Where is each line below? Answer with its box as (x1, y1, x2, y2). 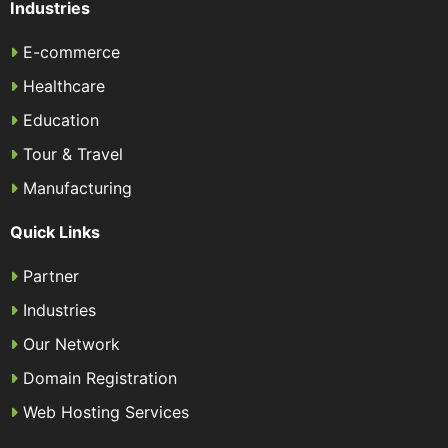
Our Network (23, 334, 120, 354)
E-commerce (23, 42, 120, 62)
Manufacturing (23, 178, 132, 198)
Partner (23, 266, 79, 286)
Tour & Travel (23, 144, 123, 164)
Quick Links (10, 222, 100, 242)
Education (23, 110, 99, 130)
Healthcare (23, 76, 105, 96)
